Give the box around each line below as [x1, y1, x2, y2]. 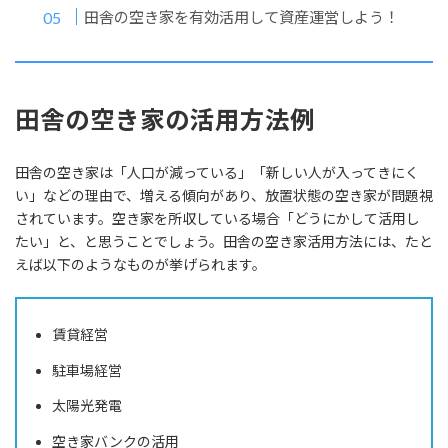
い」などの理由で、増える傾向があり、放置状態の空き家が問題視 [15, 187, 433, 205]
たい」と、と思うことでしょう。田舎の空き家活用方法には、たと [15, 233, 433, 251]
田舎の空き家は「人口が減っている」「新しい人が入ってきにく [15, 164, 419, 182]
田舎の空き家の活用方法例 [15, 104, 315, 134]
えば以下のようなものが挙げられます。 [15, 256, 266, 274]
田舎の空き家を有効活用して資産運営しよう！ [84, 7, 400, 26]
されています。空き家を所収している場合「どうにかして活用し [15, 210, 420, 228]
